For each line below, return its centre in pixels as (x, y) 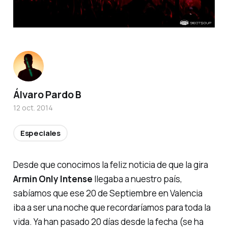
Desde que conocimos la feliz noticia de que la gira (110, 165)
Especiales (40, 133)
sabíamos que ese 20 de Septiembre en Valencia (108, 193)
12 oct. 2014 (33, 108)
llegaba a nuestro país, (137, 179)
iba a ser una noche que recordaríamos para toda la (112, 208)
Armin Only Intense (53, 179)
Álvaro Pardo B (47, 95)
